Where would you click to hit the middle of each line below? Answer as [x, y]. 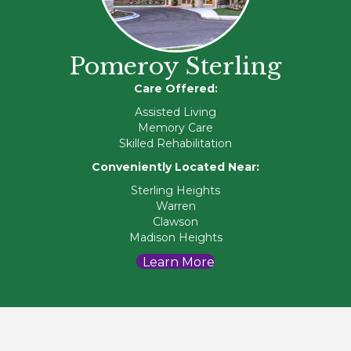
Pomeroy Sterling [175, 66]
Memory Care [175, 127]
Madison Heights [175, 237]
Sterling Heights [175, 190]
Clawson [175, 221]
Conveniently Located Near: [175, 166]
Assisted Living [175, 112]
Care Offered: [175, 88]
